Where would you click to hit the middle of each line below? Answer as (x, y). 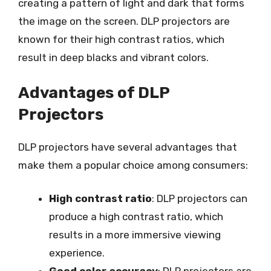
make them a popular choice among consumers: (133, 165)
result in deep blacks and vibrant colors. (113, 57)
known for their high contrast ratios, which (121, 39)
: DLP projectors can (200, 198)
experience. (77, 253)
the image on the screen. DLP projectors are (124, 21)
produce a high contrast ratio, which (136, 217)
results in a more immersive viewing (135, 235)
